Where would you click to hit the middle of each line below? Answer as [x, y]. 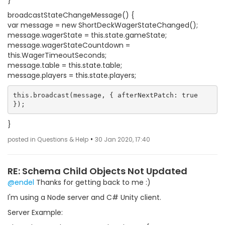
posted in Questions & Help [48, 140]
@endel [21, 182]
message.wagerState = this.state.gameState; [87, 35]
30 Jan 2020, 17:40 [123, 140]
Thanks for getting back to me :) [92, 182]
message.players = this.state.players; [72, 75]
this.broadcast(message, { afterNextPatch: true [105, 95]
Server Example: [35, 212]
